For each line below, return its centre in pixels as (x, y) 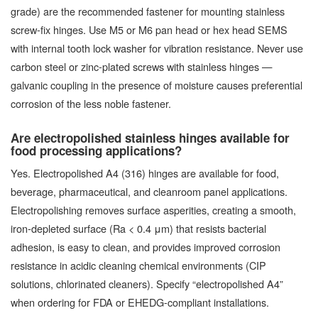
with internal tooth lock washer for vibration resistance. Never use (157, 48)
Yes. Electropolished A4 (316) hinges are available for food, (145, 173)
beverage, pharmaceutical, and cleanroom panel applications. (149, 192)
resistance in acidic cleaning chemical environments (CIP (138, 265)
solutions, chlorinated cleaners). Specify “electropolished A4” (147, 284)
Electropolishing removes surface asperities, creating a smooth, (153, 210)
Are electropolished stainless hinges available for (150, 138)
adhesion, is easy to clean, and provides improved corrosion (146, 247)
